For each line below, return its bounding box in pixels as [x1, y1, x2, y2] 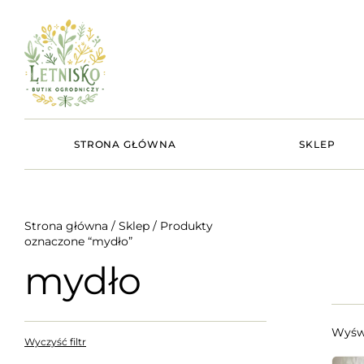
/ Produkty [149, 218, 213, 233]
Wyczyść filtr [24, 335, 86, 348]
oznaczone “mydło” [24, 233, 132, 249]
